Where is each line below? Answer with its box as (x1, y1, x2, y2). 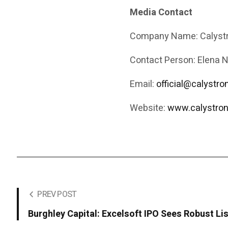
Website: (130, 101, 168, 115)
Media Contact (130, 5, 193, 19)
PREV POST (37, 188, 77, 201)
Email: (130, 77, 157, 91)
